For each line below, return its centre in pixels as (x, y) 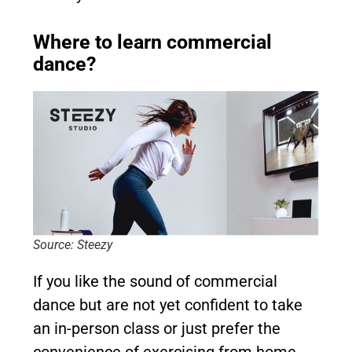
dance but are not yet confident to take (168, 304)
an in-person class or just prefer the (157, 328)
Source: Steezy (73, 244)
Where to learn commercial (152, 42)
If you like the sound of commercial (155, 281)
